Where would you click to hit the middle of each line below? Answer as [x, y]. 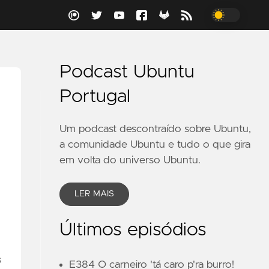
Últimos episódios [133, 230]
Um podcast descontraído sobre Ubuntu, [156, 129]
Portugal [95, 97]
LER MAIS [95, 194]
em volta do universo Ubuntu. [130, 160]
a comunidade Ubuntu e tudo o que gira [155, 145]
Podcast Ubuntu [127, 72]
